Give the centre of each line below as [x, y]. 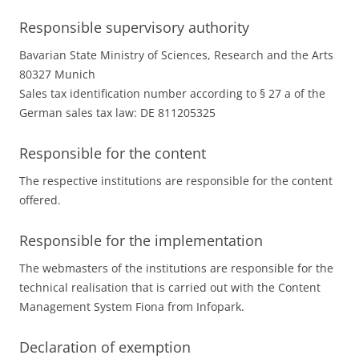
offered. [40, 200]
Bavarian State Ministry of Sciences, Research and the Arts [176, 55]
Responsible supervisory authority [134, 27]
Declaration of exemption [105, 347]
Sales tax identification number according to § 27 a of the [172, 93]
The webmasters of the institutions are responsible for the [176, 268]
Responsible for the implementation [141, 240]
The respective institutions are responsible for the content [176, 181]
